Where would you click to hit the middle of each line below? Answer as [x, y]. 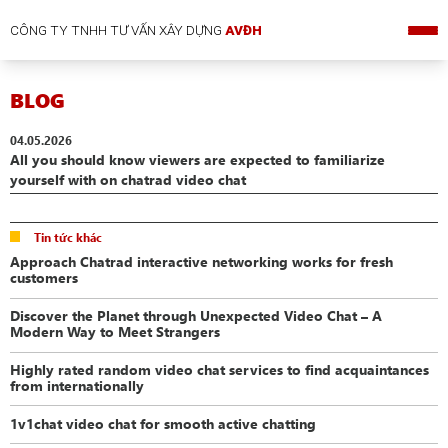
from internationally [77, 384]
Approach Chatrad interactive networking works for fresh [202, 260]
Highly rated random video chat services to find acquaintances [220, 368]
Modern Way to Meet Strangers [115, 330]
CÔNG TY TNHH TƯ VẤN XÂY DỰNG [118, 30]
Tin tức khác [67, 236]
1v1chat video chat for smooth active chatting [163, 422]
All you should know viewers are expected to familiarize [198, 159]
